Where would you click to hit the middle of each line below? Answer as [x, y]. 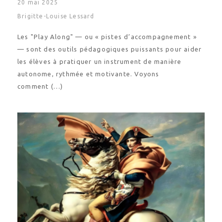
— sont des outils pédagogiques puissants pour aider [110, 49]
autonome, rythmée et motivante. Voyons [88, 74]
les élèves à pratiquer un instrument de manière [100, 61]
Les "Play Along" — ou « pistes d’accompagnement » [107, 37]
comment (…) [40, 86]
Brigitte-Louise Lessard [56, 16]
